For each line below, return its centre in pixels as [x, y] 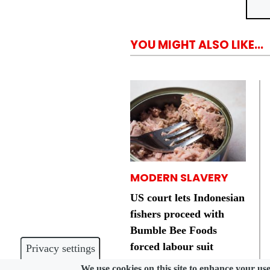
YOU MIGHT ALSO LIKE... [197, 45]
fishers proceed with [177, 214]
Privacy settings [60, 248]
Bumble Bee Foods [174, 231]
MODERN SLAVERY [179, 178]
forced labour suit [172, 247]
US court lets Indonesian [187, 198]
